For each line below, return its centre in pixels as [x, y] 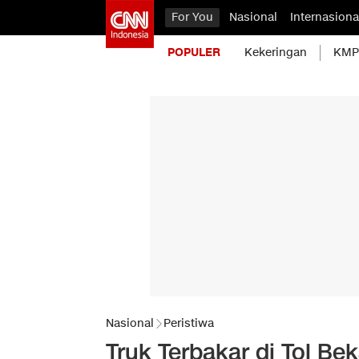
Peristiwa [189, 323]
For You [192, 17]
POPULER [194, 52]
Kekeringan [276, 52]
